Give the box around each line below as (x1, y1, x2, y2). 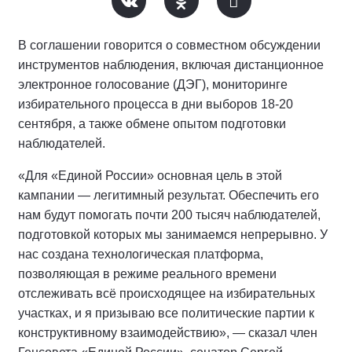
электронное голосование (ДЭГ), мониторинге (18, 77, 288, 91)
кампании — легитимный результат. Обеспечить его (18, 188, 319, 202)
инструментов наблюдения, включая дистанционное (18, 57, 324, 71)
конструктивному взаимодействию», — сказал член (18, 325, 317, 339)
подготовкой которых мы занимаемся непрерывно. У (18, 227, 328, 241)
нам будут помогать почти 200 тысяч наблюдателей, (18, 207, 321, 222)
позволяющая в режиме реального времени (18, 266, 277, 280)
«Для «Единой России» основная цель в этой (18, 168, 282, 182)
